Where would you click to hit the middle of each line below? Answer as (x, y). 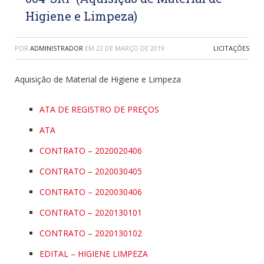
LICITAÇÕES (231, 48)
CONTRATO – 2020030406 (91, 192)
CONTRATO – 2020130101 (91, 213)
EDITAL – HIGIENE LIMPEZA (94, 254)
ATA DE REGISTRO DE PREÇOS (99, 110)
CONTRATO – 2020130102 (91, 233)
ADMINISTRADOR (57, 48)
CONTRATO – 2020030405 (91, 171)
